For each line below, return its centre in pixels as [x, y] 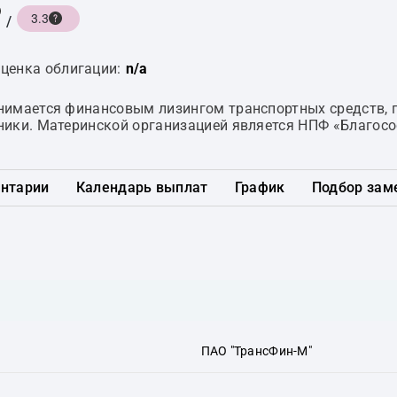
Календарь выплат [142, 187]
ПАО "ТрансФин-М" [256, 350]
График [260, 187]
